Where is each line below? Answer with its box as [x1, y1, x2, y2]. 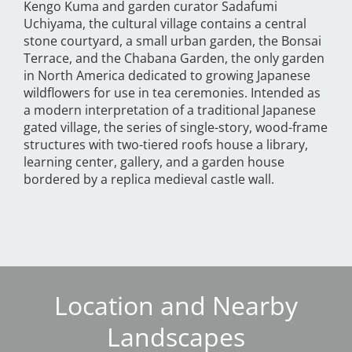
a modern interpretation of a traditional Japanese [24, 101, 316, 119]
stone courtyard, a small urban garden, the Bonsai [24, 32, 321, 50]
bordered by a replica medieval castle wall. [24, 170, 274, 189]
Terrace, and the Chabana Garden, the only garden [24, 49, 324, 68]
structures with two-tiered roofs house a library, [24, 136, 308, 154]
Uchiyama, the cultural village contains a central [24, 15, 306, 33]
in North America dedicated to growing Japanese [24, 67, 310, 85]
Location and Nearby [54, 288, 298, 323]
